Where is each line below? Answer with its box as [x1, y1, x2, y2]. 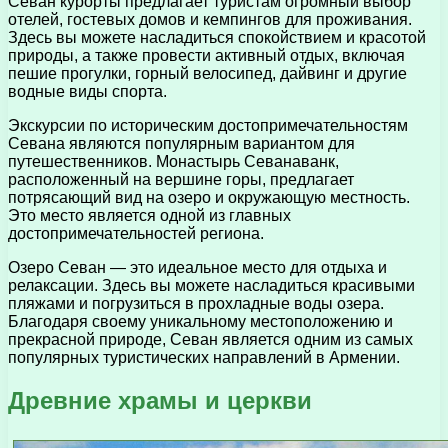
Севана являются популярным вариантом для [8, 135, 355, 153]
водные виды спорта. [8, 83, 167, 101]
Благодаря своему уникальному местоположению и [8, 313, 393, 331]
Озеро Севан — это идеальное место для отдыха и [8, 259, 387, 277]
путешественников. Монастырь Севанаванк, [8, 153, 339, 171]
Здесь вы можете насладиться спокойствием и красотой [8, 29, 426, 47]
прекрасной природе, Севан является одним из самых [8, 331, 413, 349]
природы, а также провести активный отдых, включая [8, 47, 405, 65]
